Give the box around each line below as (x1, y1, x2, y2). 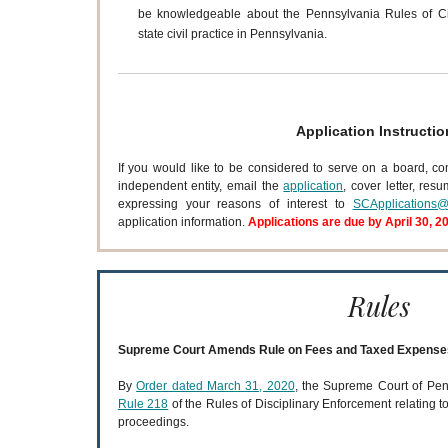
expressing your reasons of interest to (117, 197, 353, 211)
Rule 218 (117, 397, 169, 411)
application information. (117, 215, 248, 229)
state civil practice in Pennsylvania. (137, 27, 327, 41)
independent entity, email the (117, 179, 284, 193)
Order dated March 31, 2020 (136, 379, 295, 393)
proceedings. (117, 415, 189, 429)
